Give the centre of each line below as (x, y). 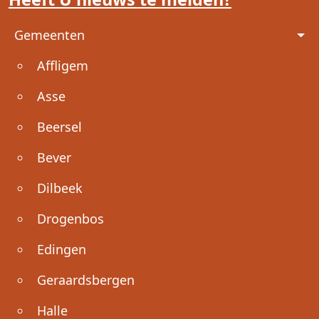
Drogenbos (70, 218)
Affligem (63, 65)
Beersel (59, 126)
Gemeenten (49, 35)
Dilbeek (60, 188)
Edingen (62, 249)
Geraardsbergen (86, 279)
